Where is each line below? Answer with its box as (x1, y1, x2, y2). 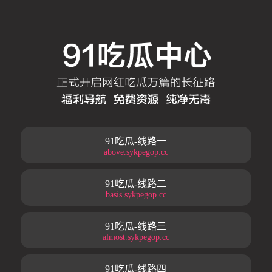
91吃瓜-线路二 (105, 178, 167, 189)
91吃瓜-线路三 (105, 220, 167, 231)
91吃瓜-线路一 (105, 135, 167, 146)
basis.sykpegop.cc (105, 189, 166, 199)
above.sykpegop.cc (103, 147, 168, 157)
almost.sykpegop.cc (102, 232, 169, 242)
